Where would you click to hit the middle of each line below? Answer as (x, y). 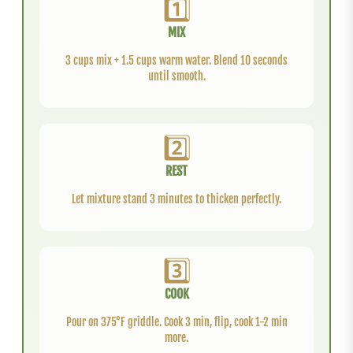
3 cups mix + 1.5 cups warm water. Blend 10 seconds (176, 60)
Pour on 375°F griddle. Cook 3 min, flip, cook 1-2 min (176, 321)
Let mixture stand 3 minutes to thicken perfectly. (176, 199)
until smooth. (176, 76)
